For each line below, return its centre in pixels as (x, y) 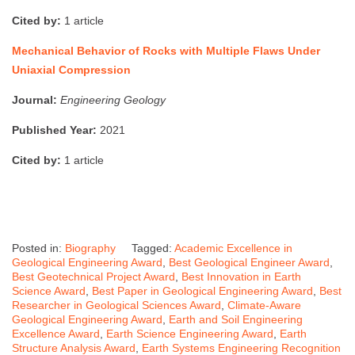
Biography (90, 248)
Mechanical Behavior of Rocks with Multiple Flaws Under (166, 50)
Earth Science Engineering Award (190, 333)
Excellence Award (56, 333)
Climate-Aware (264, 305)
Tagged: (153, 248)
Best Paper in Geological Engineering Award (202, 290)
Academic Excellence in (233, 248)
